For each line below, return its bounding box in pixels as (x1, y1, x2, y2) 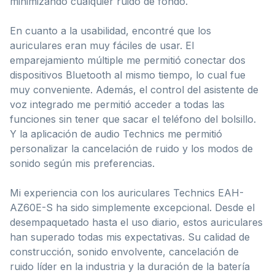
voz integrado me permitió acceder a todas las (10, 98, 225, 110)
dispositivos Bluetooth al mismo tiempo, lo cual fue (10, 68, 246, 81)
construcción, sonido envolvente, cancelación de (10, 245, 239, 258)
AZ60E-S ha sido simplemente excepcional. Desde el (10, 201, 255, 214)
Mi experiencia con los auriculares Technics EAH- (10, 186, 244, 199)
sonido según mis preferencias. (10, 157, 155, 169)
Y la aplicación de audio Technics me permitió (10, 127, 222, 140)
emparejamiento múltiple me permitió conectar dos (10, 53, 246, 66)
